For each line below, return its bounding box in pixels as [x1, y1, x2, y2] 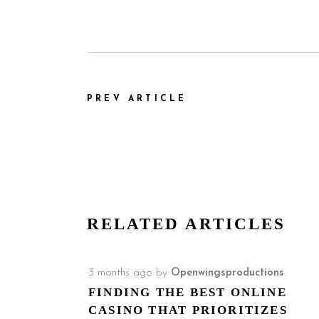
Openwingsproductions [171, 268, 284, 278]
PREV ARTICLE [87, 95, 187, 103]
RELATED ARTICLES [87, 215, 286, 233]
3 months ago [88, 268, 152, 278]
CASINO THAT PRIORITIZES [88, 303, 288, 317]
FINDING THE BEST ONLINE [88, 286, 287, 299]
